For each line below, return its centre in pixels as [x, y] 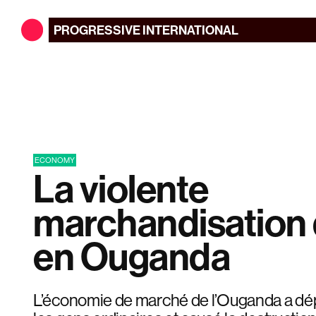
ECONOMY [55, 160]
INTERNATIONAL [190, 30]
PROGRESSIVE [97, 30]
